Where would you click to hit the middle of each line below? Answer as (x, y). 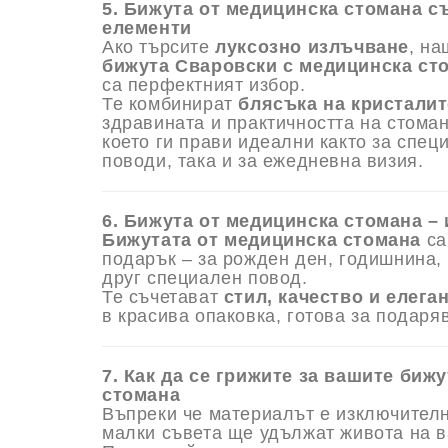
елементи (147, 28)
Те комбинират (170, 104)
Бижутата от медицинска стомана (261, 240)
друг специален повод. (205, 278)
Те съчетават (163, 297)
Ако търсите (159, 47)
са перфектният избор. (204, 85)
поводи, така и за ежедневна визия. (263, 161)
